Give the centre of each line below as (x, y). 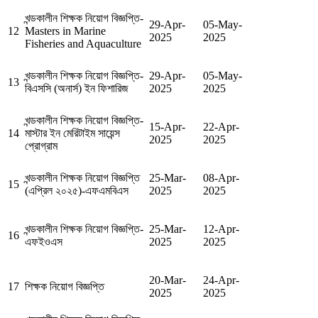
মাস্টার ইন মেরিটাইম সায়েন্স (72, 133)
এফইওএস (44, 242)
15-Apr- (167, 127)
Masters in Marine (65, 31)
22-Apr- (221, 127)
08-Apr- (221, 178)
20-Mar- (168, 280)
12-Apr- (221, 229)
